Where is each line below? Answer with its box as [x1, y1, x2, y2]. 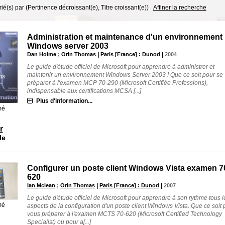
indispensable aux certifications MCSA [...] [27, 87, 141, 94]
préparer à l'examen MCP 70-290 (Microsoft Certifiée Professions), [27, 79, 208, 86]
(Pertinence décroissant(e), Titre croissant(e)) [25, 4, 149, 11]
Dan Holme [27, 51, 56, 57]
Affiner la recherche [153, 4, 206, 11]
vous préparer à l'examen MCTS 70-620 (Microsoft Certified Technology [27, 210, 222, 217]
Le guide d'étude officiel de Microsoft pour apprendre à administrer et [27, 63, 214, 70]
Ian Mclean [27, 182, 55, 188]
